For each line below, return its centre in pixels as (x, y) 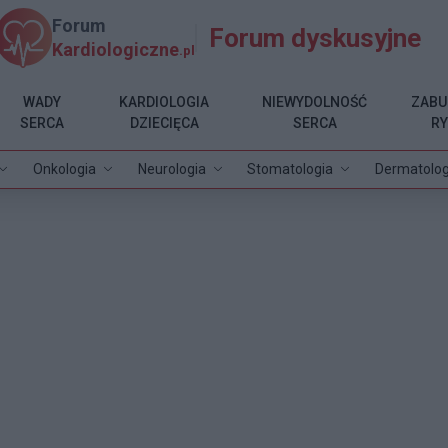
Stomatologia (290, 168)
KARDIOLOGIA (164, 101)
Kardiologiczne (116, 49)
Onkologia (64, 168)
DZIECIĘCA (164, 122)
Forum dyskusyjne (315, 37)
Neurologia (171, 168)
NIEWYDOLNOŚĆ (315, 101)
